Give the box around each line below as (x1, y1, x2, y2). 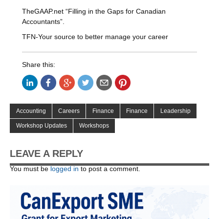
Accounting (16, 107, 46, 114)
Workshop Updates (16, 122, 67, 130)
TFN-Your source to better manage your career (22, 33, 169, 41)
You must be (10, 165, 51, 173)
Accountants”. (22, 18, 65, 25)
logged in (50, 165, 79, 173)
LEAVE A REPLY (10, 148, 84, 159)
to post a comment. (79, 165, 141, 173)
